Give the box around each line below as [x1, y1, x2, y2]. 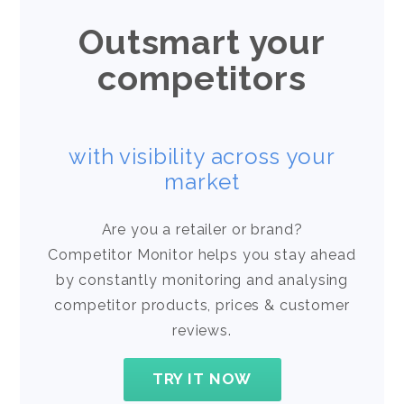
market [164, 168, 240, 195]
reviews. [172, 321, 232, 339]
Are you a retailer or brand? [101, 220, 303, 238]
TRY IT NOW [151, 369, 252, 388]
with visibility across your [69, 142, 335, 170]
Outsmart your [78, 21, 326, 62]
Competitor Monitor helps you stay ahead [48, 245, 356, 263]
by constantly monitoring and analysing [55, 271, 349, 289]
